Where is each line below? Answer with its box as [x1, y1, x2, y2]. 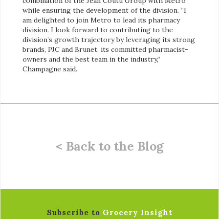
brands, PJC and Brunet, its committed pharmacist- [22, 44, 188, 54]
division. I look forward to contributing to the [22, 25, 173, 34]
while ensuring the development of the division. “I [22, 5, 186, 15]
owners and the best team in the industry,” [22, 54, 160, 64]
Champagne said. [22, 64, 77, 73]
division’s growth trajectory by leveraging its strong [22, 35, 195, 44]
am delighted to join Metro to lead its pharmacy [22, 15, 180, 24]
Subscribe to [46, 207, 103, 217]
